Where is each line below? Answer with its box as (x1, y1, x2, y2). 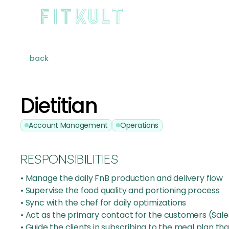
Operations (120, 120, 159, 130)
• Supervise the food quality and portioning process (20, 185, 220, 196)
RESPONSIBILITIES (20, 151, 119, 167)
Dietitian (20, 91, 97, 120)
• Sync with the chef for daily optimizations (20, 197, 187, 209)
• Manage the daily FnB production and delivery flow (20, 172, 223, 184)
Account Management (29, 120, 108, 130)
